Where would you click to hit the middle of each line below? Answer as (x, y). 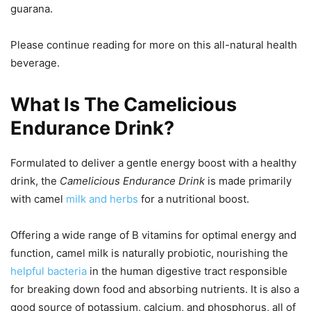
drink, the (35, 181)
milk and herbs (102, 199)
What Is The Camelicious (124, 104)
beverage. (35, 63)
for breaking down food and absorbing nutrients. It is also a (155, 289)
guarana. (32, 9)
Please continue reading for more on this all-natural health (154, 45)
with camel (38, 199)
